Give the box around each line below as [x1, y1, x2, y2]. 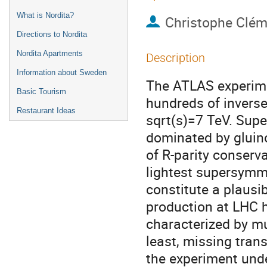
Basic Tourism [17, 87, 66, 96]
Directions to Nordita [17, 30, 87, 39]
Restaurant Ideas [17, 106, 76, 115]
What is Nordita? [17, 11, 74, 20]
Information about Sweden [17, 68, 107, 77]
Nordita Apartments [17, 49, 83, 58]
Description [146, 51, 205, 65]
